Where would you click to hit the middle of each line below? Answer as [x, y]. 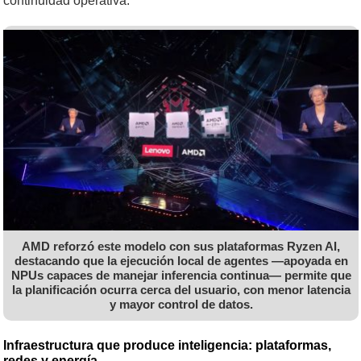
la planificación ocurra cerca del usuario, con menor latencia [181, 290]
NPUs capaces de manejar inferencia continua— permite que [181, 276]
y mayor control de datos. [181, 305]
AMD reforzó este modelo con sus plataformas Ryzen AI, [181, 247]
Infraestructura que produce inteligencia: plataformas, [167, 345]
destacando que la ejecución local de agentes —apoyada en [181, 261]
